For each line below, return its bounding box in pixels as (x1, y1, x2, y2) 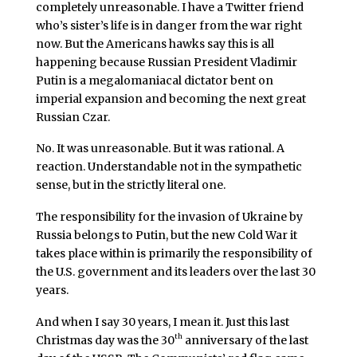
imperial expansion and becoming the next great (35, 91, 306, 106)
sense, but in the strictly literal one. (35, 178, 226, 193)
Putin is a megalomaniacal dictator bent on (35, 73, 273, 88)
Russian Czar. (35, 109, 110, 124)
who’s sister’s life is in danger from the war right (35, 18, 302, 33)
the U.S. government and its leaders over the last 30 (35, 265, 316, 280)
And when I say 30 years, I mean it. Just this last (35, 314, 289, 329)
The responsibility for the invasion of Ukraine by (35, 210, 303, 225)
